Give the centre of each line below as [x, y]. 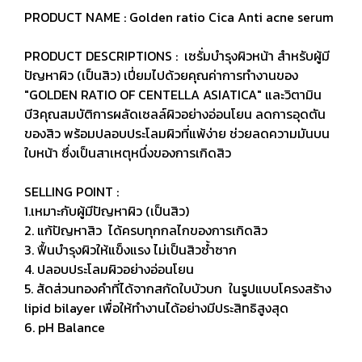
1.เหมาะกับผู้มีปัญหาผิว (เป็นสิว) [107, 211]
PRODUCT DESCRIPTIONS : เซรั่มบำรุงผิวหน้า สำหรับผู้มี [177, 56]
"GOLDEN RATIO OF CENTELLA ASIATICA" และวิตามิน [173, 95]
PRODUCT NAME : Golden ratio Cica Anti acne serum [179, 17]
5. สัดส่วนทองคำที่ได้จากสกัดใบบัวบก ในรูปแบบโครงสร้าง [178, 288]
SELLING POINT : [72, 192]
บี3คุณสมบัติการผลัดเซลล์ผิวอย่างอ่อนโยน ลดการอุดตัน [175, 114]
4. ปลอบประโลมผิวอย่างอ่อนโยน [109, 269]
